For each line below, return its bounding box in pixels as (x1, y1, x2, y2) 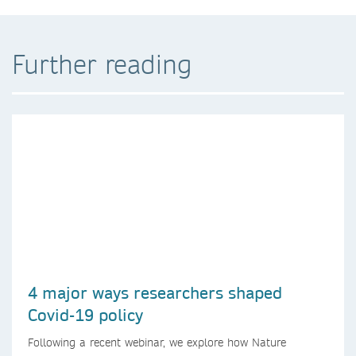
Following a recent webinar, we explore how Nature (28, 335, 286, 350)
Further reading (12, 47, 192, 80)
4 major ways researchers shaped (28, 281, 282, 303)
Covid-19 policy (28, 304, 143, 325)
